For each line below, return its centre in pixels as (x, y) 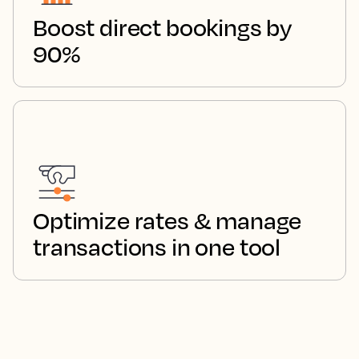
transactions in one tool (157, 247)
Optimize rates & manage (167, 220)
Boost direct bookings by (163, 27)
